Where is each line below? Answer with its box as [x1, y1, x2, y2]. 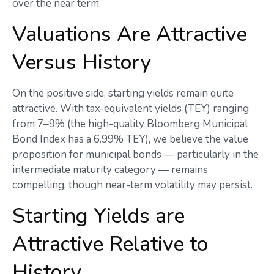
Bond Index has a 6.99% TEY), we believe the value [12, 132, 248, 146]
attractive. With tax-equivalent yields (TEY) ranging [12, 102, 249, 116]
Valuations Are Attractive [12, 20, 247, 48]
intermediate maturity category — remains [12, 163, 208, 177]
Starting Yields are [12, 202, 185, 230]
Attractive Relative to [12, 230, 209, 258]
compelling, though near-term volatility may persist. [12, 178, 253, 192]
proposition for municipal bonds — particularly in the [12, 147, 259, 161]
